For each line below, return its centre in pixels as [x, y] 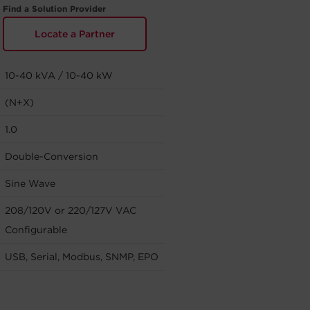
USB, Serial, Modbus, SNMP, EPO [82, 257]
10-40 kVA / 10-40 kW [59, 75]
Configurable [36, 230]
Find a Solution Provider [54, 9]
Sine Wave [30, 183]
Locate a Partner [74, 34]
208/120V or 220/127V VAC [71, 210]
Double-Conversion [52, 156]
